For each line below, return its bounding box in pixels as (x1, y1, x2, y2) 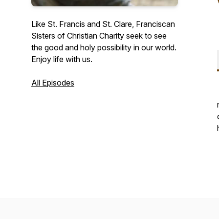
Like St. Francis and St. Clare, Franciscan (31, 19, 175, 29)
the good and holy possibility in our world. (31, 43, 176, 52)
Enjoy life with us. (31, 54, 92, 64)
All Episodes (31, 78, 74, 88)
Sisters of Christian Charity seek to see (31, 31, 167, 41)
